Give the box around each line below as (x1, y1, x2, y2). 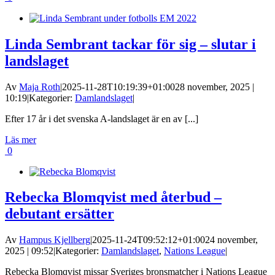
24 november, (205, 234, 258, 246)
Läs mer (5, 134, 36, 145)
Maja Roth (19, 81, 60, 92)
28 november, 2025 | (175, 81, 254, 92)
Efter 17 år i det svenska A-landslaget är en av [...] (5, 113, 198, 124)
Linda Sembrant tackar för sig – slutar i (5, 36, 256, 52)
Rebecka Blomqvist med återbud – (5, 189, 222, 206)
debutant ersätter (5, 206, 114, 222)
